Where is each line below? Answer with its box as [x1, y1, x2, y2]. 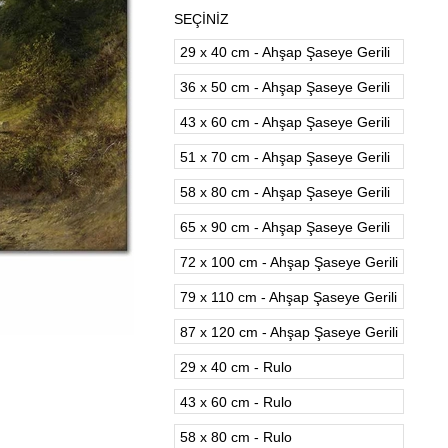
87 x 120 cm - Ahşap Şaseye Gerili [180, 324, 398, 340]
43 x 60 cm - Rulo [180, 394, 292, 410]
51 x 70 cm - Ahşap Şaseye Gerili [180, 149, 390, 165]
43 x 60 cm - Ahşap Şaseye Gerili [180, 114, 390, 130]
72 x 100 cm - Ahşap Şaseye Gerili [180, 254, 398, 270]
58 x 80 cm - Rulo [180, 429, 292, 445]
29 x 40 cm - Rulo [180, 359, 292, 375]
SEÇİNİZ [174, 11, 229, 27]
